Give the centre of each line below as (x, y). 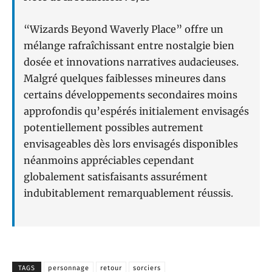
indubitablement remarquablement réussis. (128, 193)
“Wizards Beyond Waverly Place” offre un (124, 29)
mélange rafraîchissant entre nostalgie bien (129, 46)
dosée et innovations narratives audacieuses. (131, 62)
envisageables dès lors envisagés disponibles (131, 144)
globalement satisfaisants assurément (116, 177)
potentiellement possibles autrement (114, 128)
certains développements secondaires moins (131, 95)
